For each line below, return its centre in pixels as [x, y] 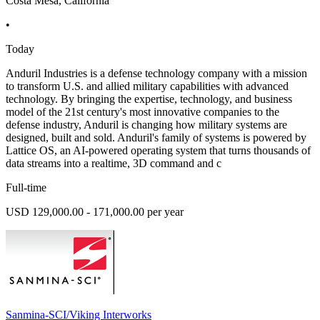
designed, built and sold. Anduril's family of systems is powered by [156, 137]
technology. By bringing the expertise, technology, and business [149, 99]
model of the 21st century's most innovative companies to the [142, 111]
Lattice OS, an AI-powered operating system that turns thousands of [158, 150]
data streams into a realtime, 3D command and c [114, 163]
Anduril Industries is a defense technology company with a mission [156, 73]
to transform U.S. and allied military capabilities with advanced [147, 86]
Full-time [26, 187]
